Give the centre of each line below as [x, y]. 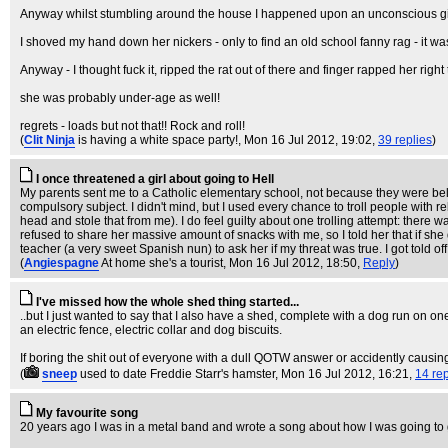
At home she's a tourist [162, 263]
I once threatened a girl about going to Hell [155, 179]
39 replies [405, 140]
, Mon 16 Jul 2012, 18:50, [293, 263]
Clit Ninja [49, 140]
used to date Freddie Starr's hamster [177, 374]
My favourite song [87, 413]
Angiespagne [61, 263]
